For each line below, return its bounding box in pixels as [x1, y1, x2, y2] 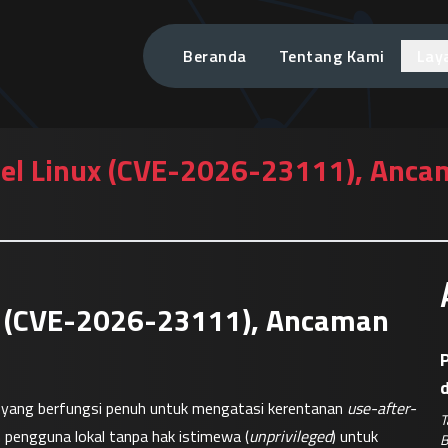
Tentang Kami [278, 44, 385, 68]
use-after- [347, 396, 416, 420]
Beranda [183, 44, 247, 68]
